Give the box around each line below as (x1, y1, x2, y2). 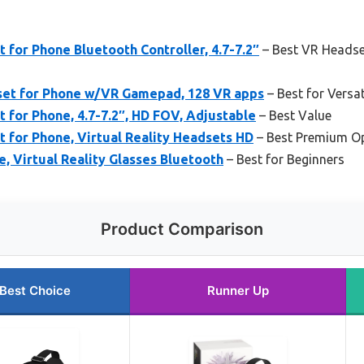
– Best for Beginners (223, 152, 344, 167)
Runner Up (206, 283, 269, 299)
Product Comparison (101, 219, 263, 240)
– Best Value (256, 108, 331, 123)
